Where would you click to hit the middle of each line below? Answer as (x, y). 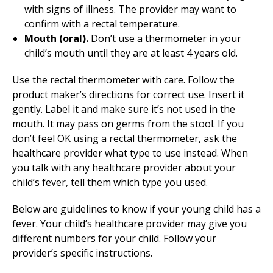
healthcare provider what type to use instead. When (130, 153)
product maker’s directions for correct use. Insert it (128, 94)
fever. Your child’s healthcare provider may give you (129, 224)
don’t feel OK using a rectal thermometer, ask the (125, 138)
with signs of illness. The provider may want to (130, 9)
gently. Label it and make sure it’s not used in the (124, 109)
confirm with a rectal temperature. (102, 24)
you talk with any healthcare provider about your (124, 168)
